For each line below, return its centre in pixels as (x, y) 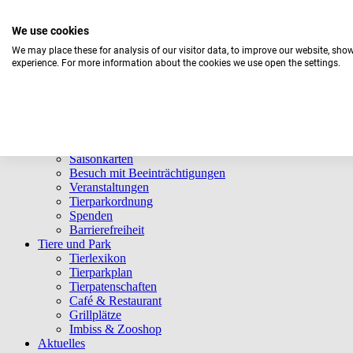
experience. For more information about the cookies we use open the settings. (176, 63)
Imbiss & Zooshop (115, 329)
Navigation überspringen (68, 89)
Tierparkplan (101, 272)
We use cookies (50, 31)
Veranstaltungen (109, 187)
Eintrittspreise (103, 145)
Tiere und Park (74, 244)
